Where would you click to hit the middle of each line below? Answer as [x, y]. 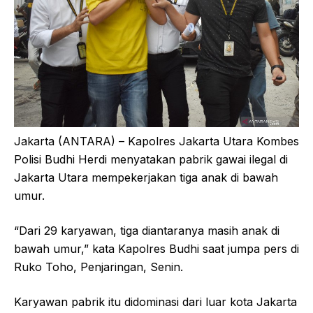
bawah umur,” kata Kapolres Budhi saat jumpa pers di [156, 248]
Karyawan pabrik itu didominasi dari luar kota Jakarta [155, 301]
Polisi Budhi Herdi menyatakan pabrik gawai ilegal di [151, 159]
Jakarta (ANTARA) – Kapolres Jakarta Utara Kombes [156, 141]
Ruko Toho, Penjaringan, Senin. [99, 267]
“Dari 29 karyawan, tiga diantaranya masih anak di [147, 230]
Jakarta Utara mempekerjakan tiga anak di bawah [146, 177]
